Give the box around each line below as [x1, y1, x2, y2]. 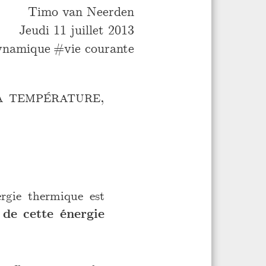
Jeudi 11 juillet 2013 [19, 21, 134, 38]
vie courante [64, 40, 134, 56]
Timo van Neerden [28, 3, 134, 20]
